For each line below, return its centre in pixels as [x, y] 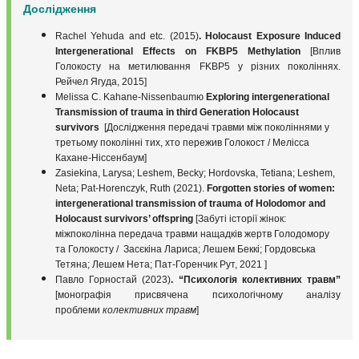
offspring [173, 218]
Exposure [278, 36]
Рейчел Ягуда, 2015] [101, 81]
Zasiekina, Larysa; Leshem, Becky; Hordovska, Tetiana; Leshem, [195, 173]
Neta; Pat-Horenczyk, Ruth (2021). [131, 188]
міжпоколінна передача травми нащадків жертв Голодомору [192, 234]
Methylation [274, 51]
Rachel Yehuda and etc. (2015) [127, 36]
